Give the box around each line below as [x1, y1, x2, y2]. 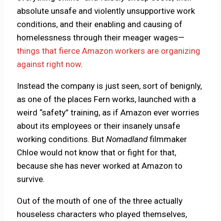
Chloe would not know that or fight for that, [17, 147, 177, 157]
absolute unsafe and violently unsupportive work [17, 5, 195, 16]
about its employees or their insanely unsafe [17, 120, 181, 131]
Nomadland [106, 134, 148, 144]
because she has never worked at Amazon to [17, 160, 183, 171]
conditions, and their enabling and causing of [17, 19, 183, 29]
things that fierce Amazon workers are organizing [17, 45, 201, 56]
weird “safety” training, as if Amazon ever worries [17, 107, 200, 117]
